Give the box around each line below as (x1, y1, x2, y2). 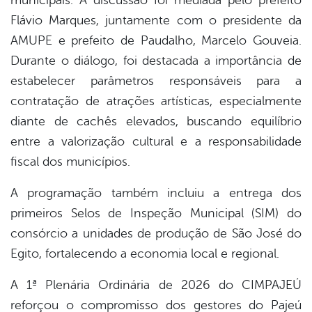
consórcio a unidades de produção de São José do (10, 226, 302, 241)
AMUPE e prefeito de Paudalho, (10, 33, 202, 48)
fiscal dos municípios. (10, 155, 130, 169)
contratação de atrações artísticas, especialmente (10, 94, 302, 109)
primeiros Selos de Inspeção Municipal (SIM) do (10, 206, 302, 221)
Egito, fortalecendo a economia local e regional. (10, 247, 279, 261)
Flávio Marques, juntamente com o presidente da (10, 13, 302, 28)
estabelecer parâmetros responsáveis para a (10, 74, 302, 88)
